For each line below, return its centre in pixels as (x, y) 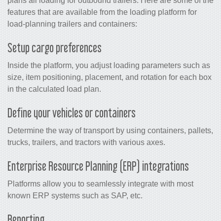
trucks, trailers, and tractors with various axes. (86, 143)
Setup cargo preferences (55, 48)
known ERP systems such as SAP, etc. (75, 196)
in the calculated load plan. (54, 89)
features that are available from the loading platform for (102, 12)
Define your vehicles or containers (72, 113)
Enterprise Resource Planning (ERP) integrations (98, 166)
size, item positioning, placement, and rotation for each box (110, 77)
